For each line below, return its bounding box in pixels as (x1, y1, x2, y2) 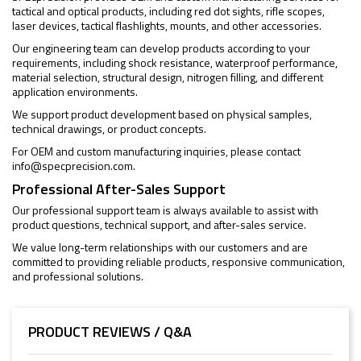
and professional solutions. (12, 268, 143, 284)
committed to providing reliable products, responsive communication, (12, 253, 345, 270)
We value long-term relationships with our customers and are (12, 239, 308, 255)
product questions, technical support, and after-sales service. (12, 216, 306, 233)
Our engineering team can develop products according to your (12, 39, 310, 56)
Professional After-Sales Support (12, 178, 226, 200)
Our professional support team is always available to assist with (12, 201, 318, 218)
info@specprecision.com (12, 157, 133, 174)
